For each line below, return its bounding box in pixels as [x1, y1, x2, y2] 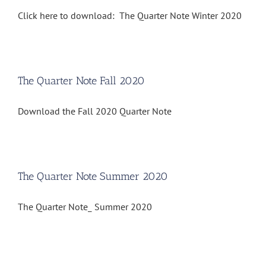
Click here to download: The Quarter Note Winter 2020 [18, 9, 242, 22]
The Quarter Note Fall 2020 [18, 74, 145, 88]
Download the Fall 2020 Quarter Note [18, 105, 176, 118]
